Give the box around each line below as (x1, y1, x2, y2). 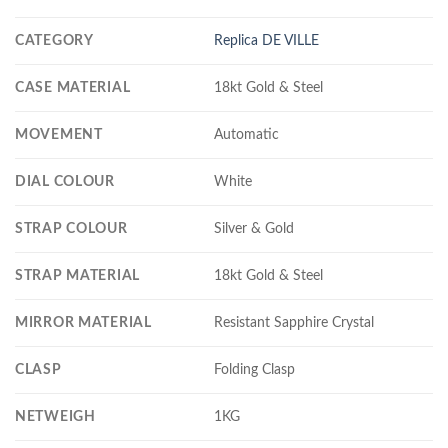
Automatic (214, 126, 280, 142)
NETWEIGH (15, 408, 96, 424)
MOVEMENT (15, 126, 103, 142)
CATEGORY (15, 32, 94, 48)
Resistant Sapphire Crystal (214, 314, 375, 330)
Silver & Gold (214, 220, 295, 236)
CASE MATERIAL (15, 79, 131, 95)
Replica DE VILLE (214, 32, 320, 48)
